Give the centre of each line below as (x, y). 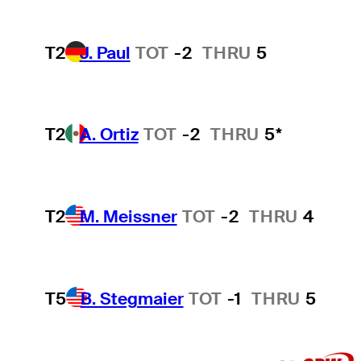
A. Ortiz (109, 135)
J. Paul (105, 52)
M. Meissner (128, 216)
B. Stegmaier (132, 298)
